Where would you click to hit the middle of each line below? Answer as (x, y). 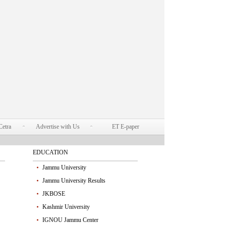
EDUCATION (50, 152)
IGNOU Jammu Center (70, 220)
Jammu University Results (74, 181)
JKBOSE (53, 194)
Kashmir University (66, 207)
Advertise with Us (58, 127)
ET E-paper (125, 127)
